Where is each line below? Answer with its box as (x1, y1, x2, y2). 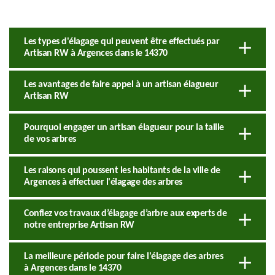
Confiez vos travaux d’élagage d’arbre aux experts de (24, 208, 227, 219)
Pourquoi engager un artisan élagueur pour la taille (24, 122, 224, 133)
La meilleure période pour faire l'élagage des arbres (24, 251, 223, 261)
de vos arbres (24, 134, 76, 144)
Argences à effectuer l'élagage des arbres (24, 177, 182, 187)
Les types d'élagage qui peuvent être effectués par (24, 36, 219, 47)
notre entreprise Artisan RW (24, 220, 134, 230)
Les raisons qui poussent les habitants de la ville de (24, 165, 220, 176)
